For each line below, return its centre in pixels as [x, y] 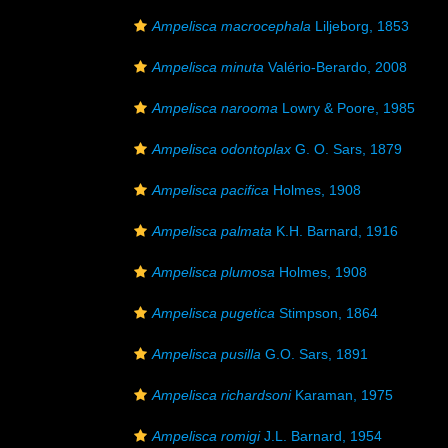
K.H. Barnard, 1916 [335, 231]
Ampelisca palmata [212, 231]
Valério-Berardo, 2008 [335, 67]
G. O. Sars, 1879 [346, 149]
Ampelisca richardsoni [221, 395]
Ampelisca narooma [215, 108]
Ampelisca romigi [206, 436]
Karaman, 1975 [342, 395]
